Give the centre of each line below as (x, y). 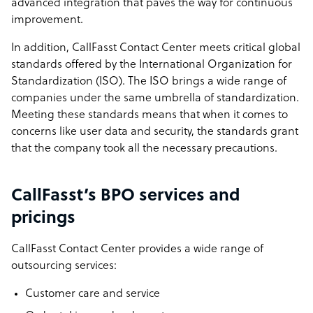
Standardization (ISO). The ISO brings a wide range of (149, 82)
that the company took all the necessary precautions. (144, 149)
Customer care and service (93, 294)
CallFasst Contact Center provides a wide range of (137, 249)
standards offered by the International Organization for (152, 65)
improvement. (47, 20)
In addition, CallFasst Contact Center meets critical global (156, 48)
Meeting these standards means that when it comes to (150, 115)
